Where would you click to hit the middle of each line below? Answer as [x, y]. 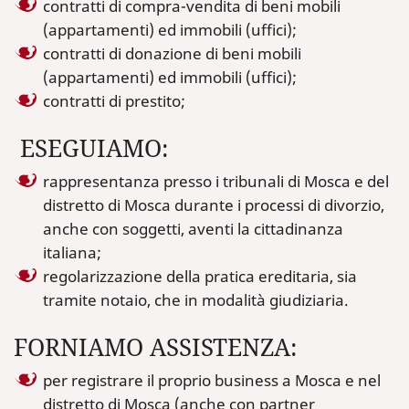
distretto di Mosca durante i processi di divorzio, [214, 205]
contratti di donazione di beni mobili [172, 53]
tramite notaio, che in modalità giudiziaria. [196, 300]
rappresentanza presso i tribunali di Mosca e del [216, 181]
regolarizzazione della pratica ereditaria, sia [200, 276]
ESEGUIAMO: [91, 148]
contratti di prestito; [114, 101]
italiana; [72, 252]
